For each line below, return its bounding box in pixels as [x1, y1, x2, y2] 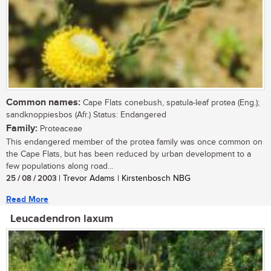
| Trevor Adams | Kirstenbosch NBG [56, 174, 191, 184]
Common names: [6, 97, 80, 109]
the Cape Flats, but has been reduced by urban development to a [6, 149, 251, 160]
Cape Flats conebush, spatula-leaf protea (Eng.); [80, 98, 260, 108]
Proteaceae [38, 124, 82, 134]
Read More [6, 194, 48, 205]
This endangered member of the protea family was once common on [6, 137, 263, 148]
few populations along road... [6, 162, 113, 172]
